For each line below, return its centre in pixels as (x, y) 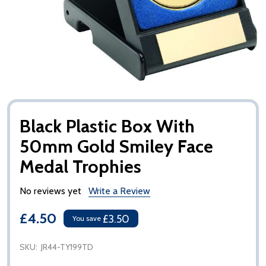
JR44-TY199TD (67, 247)
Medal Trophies (80, 167)
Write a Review (119, 191)
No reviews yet (50, 191)
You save (87, 218)
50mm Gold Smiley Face (116, 147)
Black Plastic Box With (107, 126)
